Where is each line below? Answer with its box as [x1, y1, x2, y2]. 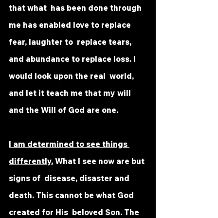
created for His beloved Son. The [9, 207, 141, 217]
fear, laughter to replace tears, [9, 37, 133, 47]
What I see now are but [53, 156, 146, 166]
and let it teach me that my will [9, 88, 133, 98]
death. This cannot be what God [9, 190, 136, 200]
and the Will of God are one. [9, 105, 118, 115]
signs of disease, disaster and [9, 173, 131, 183]
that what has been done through [9, 3, 144, 13]
